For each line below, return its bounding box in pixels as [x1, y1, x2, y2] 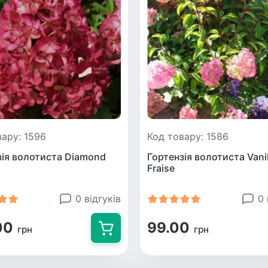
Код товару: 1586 [147, 130, 229, 142]
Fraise [147, 162, 175, 174]
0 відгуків [75, 193, 121, 205]
